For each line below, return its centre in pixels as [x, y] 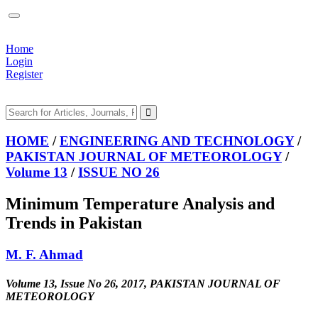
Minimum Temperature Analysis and [140, 203]
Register [24, 74]
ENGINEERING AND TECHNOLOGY [177, 141]
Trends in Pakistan [74, 223]
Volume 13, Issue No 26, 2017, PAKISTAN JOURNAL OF [143, 283]
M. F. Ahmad [44, 254]
